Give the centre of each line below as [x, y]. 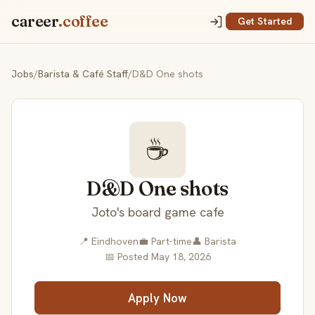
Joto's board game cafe [157, 212]
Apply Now [157, 298]
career [35, 21]
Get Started [265, 21]
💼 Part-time [165, 242]
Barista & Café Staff [83, 74]
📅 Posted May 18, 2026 [157, 257]
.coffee [83, 21]
